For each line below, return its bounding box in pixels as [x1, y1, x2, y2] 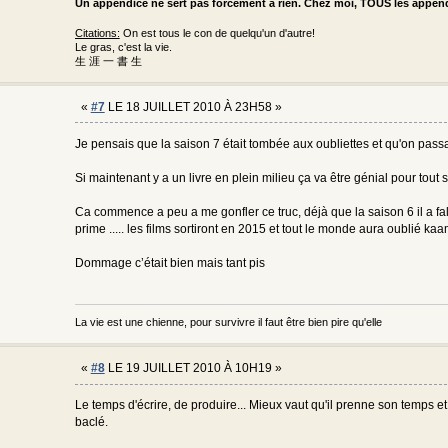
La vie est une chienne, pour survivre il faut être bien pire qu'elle [74, 316, 382, 329]
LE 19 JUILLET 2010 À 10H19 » [104, 361, 282, 376]
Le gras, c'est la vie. [74, 40, 172, 53]
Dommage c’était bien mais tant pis [74, 255, 265, 270]
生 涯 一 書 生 [74, 54, 142, 67]
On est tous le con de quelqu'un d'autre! [119, 26, 315, 39]
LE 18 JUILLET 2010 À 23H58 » [104, 99, 282, 114]
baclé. [74, 415, 108, 430]
